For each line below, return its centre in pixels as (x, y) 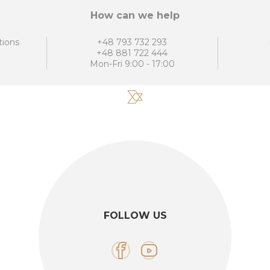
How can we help (135, 16)
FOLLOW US (135, 216)
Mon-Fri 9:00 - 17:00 (132, 64)
